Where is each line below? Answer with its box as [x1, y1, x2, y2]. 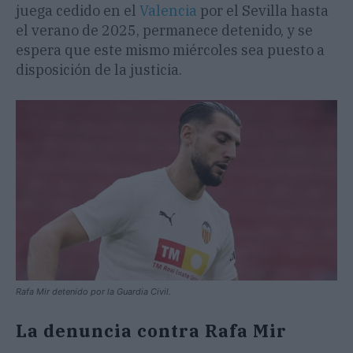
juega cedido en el [16, 2, 139, 20]
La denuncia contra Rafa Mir [16, 319, 287, 343]
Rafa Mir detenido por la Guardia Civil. [16, 286, 171, 298]
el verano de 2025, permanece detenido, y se [16, 21, 313, 40]
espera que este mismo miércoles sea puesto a [16, 41, 325, 60]
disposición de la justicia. [16, 61, 182, 80]
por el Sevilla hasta [200, 2, 329, 20]
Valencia [139, 2, 200, 20]
